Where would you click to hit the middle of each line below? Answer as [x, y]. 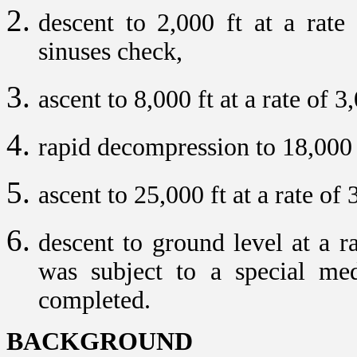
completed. [94, 300]
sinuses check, [110, 51]
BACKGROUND [100, 341]
